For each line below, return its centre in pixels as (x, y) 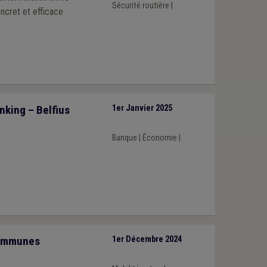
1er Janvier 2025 (142, 108)
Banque (124, 138)
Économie (159, 138)
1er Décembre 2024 (147, 240)
